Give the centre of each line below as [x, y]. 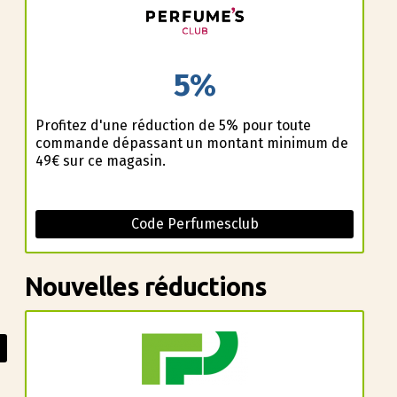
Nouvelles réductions [145, 286]
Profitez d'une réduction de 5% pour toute [173, 125]
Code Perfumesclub [195, 223]
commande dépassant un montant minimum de [191, 143]
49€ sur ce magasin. [100, 160]
